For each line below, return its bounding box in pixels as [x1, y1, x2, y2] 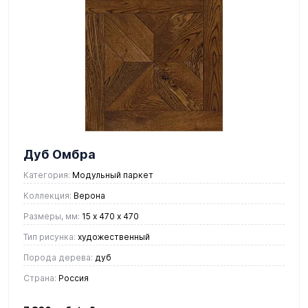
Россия [56, 272, 89, 283]
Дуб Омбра [23, 146, 96, 162]
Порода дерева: [23, 252, 93, 263]
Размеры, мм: [23, 210, 80, 221]
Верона [71, 190, 105, 201]
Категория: [23, 169, 70, 180]
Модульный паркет [70, 169, 153, 180]
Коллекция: [23, 190, 71, 201]
